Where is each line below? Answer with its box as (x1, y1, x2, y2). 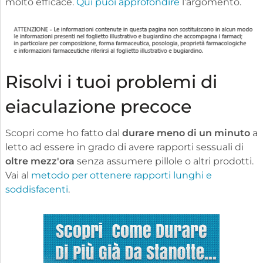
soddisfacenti (5, 183, 68, 195)
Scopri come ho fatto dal (5, 127, 122, 139)
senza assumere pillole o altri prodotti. (74, 155, 254, 167)
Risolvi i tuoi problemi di (5, 70, 217, 93)
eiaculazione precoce (5, 95, 191, 117)
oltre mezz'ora (5, 155, 75, 167)
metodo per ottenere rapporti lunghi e (31, 169, 212, 181)
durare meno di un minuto (122, 127, 250, 139)
